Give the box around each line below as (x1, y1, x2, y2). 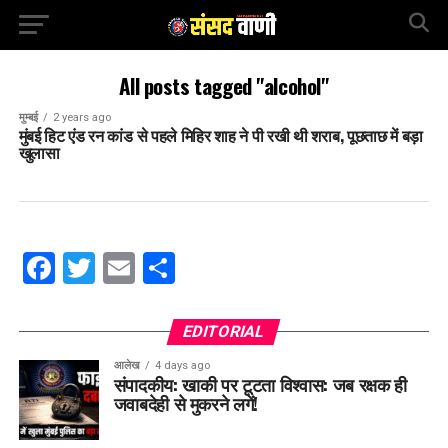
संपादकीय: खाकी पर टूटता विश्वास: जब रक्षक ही (113, 371, 407, 397)
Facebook (54, 249, 194, 287)
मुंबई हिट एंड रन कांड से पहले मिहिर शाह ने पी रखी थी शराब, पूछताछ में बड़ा (18, 123, 424, 147)
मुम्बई (18, 111, 38, 124)
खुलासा (18, 140, 60, 164)
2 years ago (52, 111, 111, 124)
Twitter (94, 249, 197, 287)
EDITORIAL (181, 322, 268, 341)
